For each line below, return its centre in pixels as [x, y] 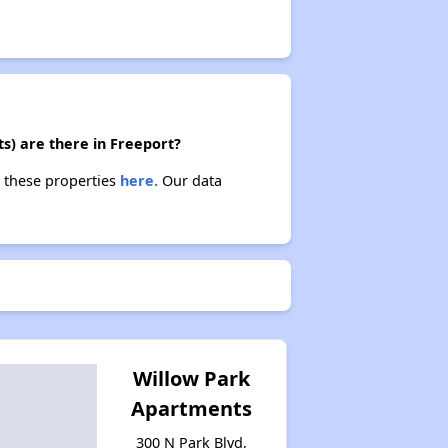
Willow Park [192, 378]
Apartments [192, 408]
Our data [189, 180]
